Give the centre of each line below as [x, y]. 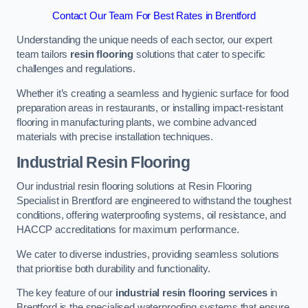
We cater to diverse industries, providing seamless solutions [148, 254]
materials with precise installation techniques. [115, 137]
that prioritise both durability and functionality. [113, 268]
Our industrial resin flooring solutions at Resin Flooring [134, 187]
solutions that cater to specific [200, 55]
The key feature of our [66, 293]
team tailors [44, 55]
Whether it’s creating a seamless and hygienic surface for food [153, 93]
